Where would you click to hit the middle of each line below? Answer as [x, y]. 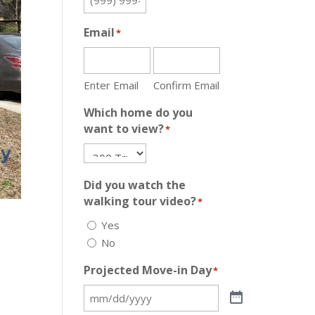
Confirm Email [187, 85]
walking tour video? [140, 201]
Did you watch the [135, 185]
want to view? [124, 129]
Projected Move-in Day [148, 270]
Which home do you [139, 112]
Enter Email [111, 85]
